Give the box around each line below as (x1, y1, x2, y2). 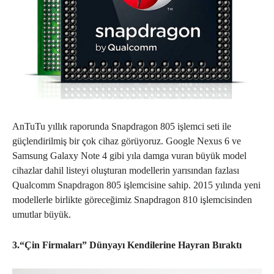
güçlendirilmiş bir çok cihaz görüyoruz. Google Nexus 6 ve (12, 135, 241, 146)
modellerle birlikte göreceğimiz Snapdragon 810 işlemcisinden (12, 194, 252, 205)
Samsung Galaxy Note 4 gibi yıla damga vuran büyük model (12, 150, 246, 161)
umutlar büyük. (12, 209, 71, 220)
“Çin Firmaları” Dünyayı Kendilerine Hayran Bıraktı (20, 239, 242, 250)
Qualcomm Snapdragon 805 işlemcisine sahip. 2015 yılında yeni (12, 179, 261, 190)
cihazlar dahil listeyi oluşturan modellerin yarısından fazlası (12, 165, 239, 176)
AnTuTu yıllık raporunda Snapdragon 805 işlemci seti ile (12, 120, 231, 131)
